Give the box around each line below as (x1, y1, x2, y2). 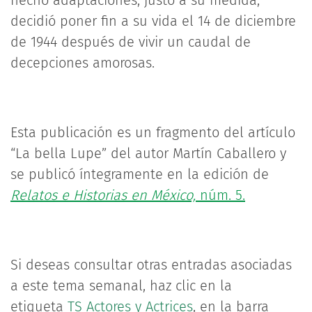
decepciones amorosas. (10, 54, 155, 71)
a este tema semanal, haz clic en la (10, 277, 232, 294)
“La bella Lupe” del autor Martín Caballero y (10, 145, 286, 162)
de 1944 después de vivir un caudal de (10, 33, 251, 50)
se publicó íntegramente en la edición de (10, 166, 269, 182)
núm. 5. (196, 187, 245, 203)
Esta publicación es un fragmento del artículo (10, 124, 295, 141)
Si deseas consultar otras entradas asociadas (10, 256, 292, 273)
